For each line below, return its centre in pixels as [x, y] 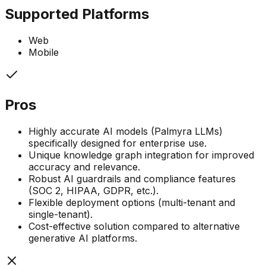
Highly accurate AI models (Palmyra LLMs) [126, 131]
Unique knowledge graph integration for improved [141, 155]
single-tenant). [61, 214]
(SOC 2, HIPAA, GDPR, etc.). [94, 190]
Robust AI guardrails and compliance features [132, 178]
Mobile [44, 52]
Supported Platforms [77, 14]
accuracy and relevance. [84, 167]
